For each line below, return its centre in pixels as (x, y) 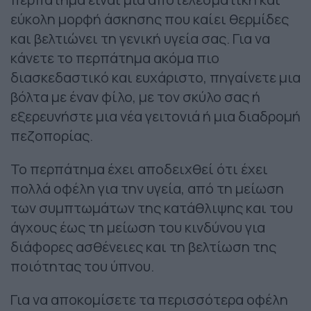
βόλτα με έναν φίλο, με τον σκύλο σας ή (135, 97)
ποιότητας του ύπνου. (82, 267)
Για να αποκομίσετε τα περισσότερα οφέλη (149, 300)
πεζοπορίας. (52, 136)
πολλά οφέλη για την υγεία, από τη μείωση (147, 189)
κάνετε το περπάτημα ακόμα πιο (115, 58)
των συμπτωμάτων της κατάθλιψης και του (152, 208)
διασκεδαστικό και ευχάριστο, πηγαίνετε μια (155, 78)
